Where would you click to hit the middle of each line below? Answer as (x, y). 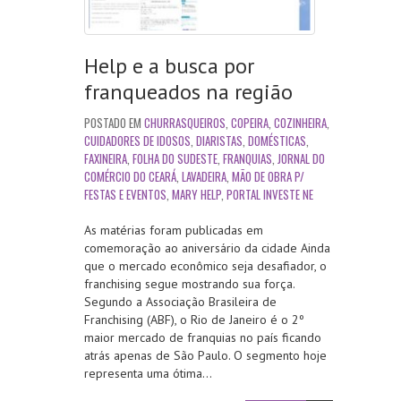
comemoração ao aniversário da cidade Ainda (207, 248)
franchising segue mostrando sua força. (189, 284)
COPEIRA (250, 123)
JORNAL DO (301, 159)
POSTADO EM (114, 123)
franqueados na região (188, 92)
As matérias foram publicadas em (174, 230)
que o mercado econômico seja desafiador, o (205, 266)
